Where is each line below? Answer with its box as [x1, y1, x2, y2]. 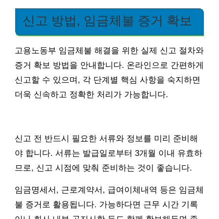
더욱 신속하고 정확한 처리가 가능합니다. [15, 89, 168, 99]
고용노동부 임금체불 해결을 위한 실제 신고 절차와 [15, 45, 204, 55]
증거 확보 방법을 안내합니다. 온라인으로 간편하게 [15, 60, 204, 70]
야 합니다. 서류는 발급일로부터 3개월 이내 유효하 [15, 148, 202, 158]
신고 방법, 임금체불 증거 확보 [22, 13, 192, 27]
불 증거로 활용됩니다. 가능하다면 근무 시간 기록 [15, 199, 198, 209]
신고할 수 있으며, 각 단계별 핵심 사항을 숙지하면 [15, 75, 200, 85]
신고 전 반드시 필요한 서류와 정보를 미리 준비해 [15, 133, 198, 143]
